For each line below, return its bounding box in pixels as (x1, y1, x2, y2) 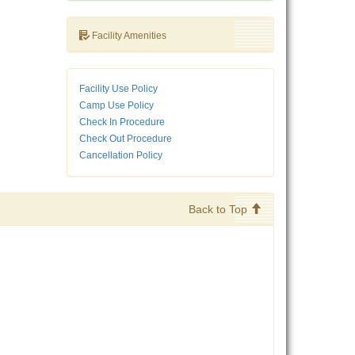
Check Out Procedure (78, 133, 172, 145)
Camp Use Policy (78, 100, 154, 112)
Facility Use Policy (78, 83, 158, 95)
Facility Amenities (89, 30, 166, 42)
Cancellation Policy (78, 150, 162, 162)
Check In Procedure (78, 116, 165, 128)
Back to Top (189, 203, 250, 216)
